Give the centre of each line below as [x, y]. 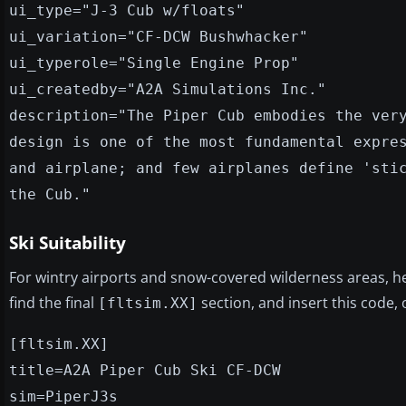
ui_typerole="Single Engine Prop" [154, 63]
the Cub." [50, 194]
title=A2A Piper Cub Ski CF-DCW [145, 370]
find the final [53, 302]
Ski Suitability [68, 242]
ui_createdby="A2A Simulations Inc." [168, 89]
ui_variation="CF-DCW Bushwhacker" [159, 36]
